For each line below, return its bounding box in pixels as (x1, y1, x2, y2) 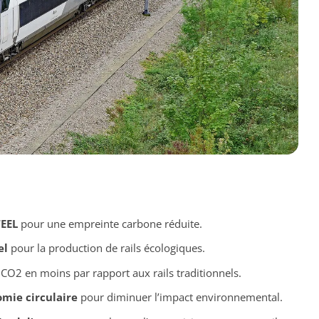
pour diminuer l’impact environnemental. (77, 290, 283, 305)
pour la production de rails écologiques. (7, 241, 205, 256)
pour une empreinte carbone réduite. (17, 216, 202, 231)
